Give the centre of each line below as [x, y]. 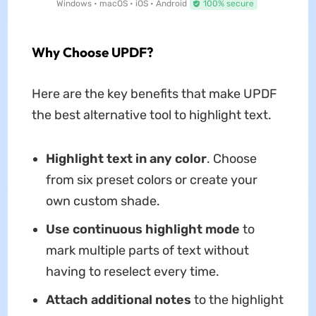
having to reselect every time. [132, 272]
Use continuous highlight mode [142, 230]
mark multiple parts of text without [147, 251]
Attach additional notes [118, 300]
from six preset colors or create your [151, 180]
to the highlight [237, 300]
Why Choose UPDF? [92, 53]
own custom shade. [103, 201]
